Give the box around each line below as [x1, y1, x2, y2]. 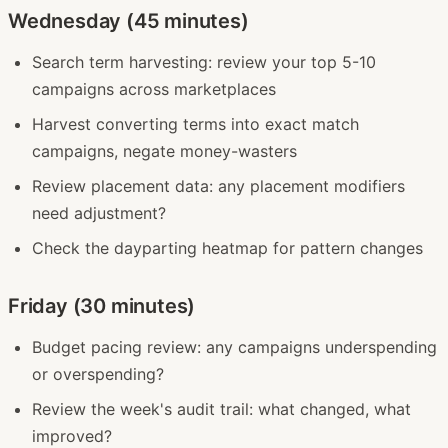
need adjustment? [32, 202, 166, 223]
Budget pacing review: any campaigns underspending [32, 336, 437, 357]
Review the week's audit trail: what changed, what [32, 398, 411, 419]
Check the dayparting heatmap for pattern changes [32, 237, 423, 258]
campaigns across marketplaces [32, 78, 276, 99]
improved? [32, 425, 112, 446]
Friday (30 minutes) [8, 293, 196, 318]
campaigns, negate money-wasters [32, 140, 297, 161]
